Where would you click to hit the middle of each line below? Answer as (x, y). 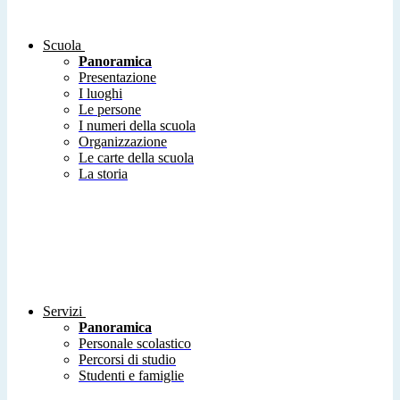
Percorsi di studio (127, 360)
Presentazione (117, 78)
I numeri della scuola (137, 126)
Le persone (110, 110)
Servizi (62, 312)
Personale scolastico (135, 344)
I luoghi (100, 94)
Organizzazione (123, 142)
